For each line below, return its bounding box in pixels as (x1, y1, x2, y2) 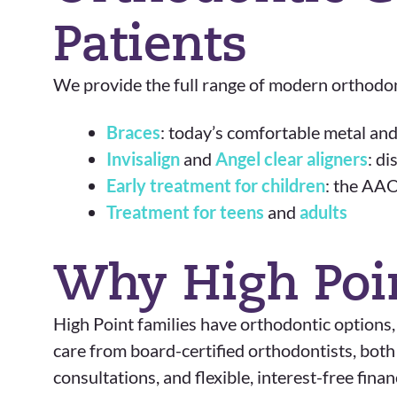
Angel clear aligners (215, 148, 368, 169)
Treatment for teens (106, 201, 264, 222)
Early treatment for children (106, 175, 325, 196)
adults (300, 201, 347, 222)
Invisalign (106, 148, 180, 169)
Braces (106, 121, 160, 143)
